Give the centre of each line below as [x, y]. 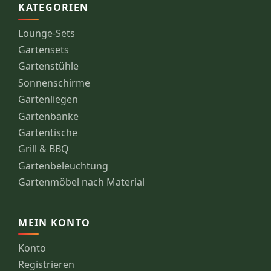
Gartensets [44, 50]
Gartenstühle [49, 66]
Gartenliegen [48, 100]
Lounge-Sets [47, 33]
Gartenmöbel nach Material [82, 182]
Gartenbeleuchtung [64, 165]
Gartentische [48, 132]
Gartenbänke [49, 116]
